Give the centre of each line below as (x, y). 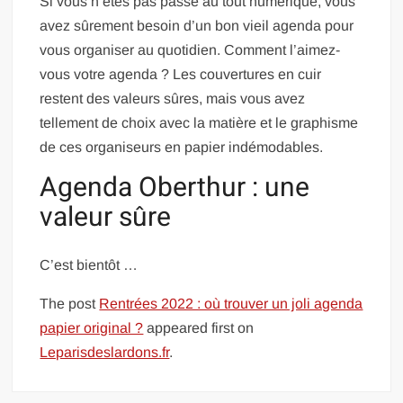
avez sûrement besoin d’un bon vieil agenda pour (197, 25)
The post (70, 304)
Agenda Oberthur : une (175, 188)
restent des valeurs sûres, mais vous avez (173, 98)
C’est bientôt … (89, 265)
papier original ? (92, 328)
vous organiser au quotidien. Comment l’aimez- (190, 49)
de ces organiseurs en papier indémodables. (182, 147)
